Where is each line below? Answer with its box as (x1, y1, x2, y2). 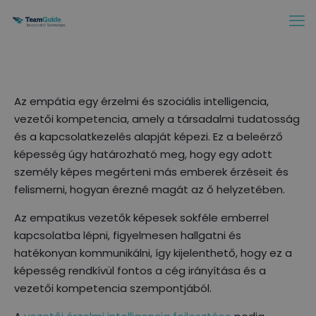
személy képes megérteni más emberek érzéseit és (14, 164, 288, 179)
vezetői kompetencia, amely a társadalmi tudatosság (14, 111, 300, 126)
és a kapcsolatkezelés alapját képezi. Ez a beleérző (14, 129, 283, 144)
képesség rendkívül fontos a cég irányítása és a (14, 263, 266, 278)
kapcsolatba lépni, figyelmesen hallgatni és (14, 228, 241, 243)
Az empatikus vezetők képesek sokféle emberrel (14, 210, 269, 225)
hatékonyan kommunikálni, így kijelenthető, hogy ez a (14, 245, 292, 260)
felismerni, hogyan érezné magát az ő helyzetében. (14, 182, 285, 197)
